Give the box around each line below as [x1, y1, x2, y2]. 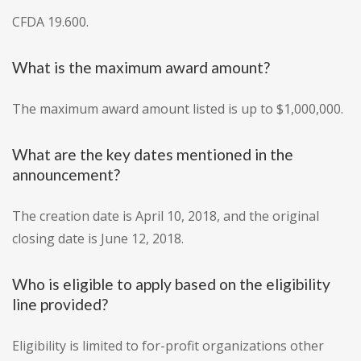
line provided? [12, 295, 108, 314]
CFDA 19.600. [12, 13, 89, 31]
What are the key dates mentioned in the [12, 145, 293, 164]
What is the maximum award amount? [12, 58, 270, 77]
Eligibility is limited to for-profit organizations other [12, 337, 324, 355]
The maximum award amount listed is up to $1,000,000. [12, 100, 343, 118]
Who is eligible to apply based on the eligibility [12, 275, 330, 294]
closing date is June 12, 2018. [12, 230, 184, 248]
